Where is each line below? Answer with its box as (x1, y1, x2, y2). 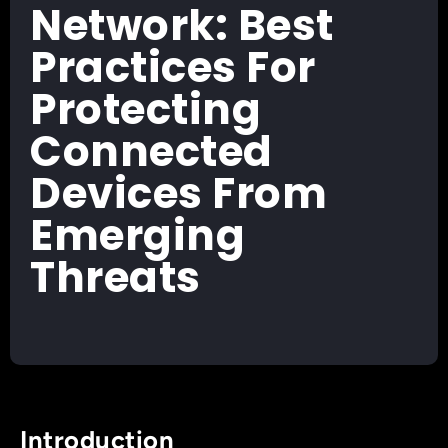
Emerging (30, 205, 245, 265)
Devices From (30, 163, 327, 223)
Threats (30, 247, 201, 307)
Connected (30, 121, 273, 181)
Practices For (30, 37, 316, 97)
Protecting (30, 79, 261, 139)
